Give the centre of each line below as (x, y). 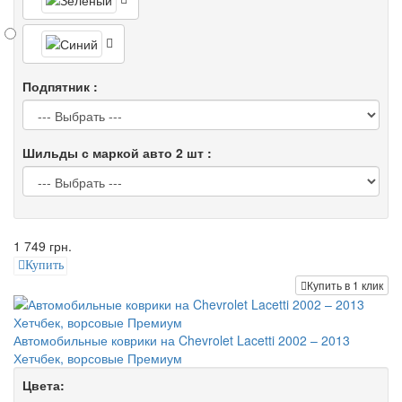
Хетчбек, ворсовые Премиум (98, 358)
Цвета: (44, 385)
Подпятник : (60, 87)
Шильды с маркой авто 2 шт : (117, 153)
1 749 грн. (43, 246)
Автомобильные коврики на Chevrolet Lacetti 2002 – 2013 (182, 340)
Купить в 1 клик (345, 284)
